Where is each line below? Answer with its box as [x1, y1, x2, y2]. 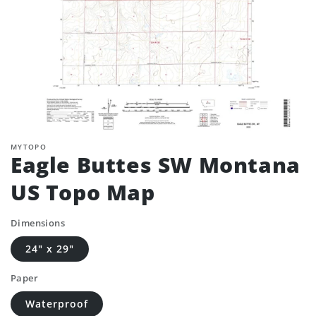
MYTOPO [11, 142, 47, 152]
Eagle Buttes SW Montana [11, 150, 300, 179]
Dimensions [11, 217, 65, 229]
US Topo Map [11, 178, 155, 207]
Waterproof [25, 297, 88, 310]
